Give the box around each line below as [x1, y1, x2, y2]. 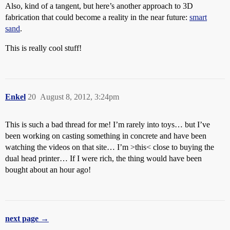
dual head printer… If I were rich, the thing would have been [5, 154, 202, 163]
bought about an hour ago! [5, 165, 91, 174]
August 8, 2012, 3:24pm [40, 92, 119, 101]
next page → [5, 214, 49, 223]
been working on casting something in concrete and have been [5, 131, 206, 140]
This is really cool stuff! [5, 43, 82, 52]
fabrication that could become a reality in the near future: [5, 12, 189, 22]
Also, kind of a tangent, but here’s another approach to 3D [5, 1, 193, 10]
